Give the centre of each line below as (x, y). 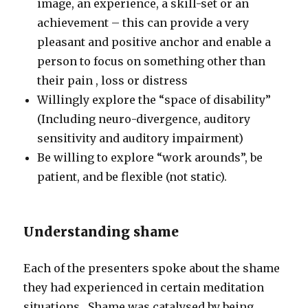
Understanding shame (101, 231)
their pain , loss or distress (113, 80)
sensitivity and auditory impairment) (141, 138)
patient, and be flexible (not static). (132, 176)
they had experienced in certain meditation (144, 287)
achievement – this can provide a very (143, 22)
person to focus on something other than (152, 61)
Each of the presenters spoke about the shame (152, 268)
